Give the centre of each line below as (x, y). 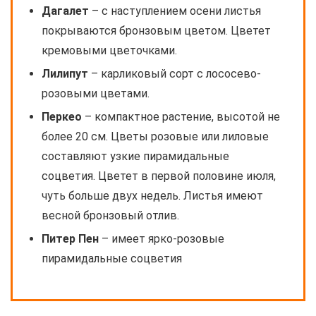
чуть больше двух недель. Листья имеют (152, 196)
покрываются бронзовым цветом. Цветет (156, 31)
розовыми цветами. (96, 94)
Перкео (62, 117)
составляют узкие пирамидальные (135, 157)
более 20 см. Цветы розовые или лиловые (155, 137)
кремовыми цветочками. (109, 51)
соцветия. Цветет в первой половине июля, (159, 176)
